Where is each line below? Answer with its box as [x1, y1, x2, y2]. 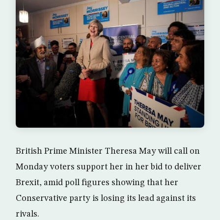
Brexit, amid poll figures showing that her [16, 178, 178, 188]
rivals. [16, 210, 39, 219]
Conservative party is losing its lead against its [16, 194, 196, 203]
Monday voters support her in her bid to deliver [16, 163, 201, 172]
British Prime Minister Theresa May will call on [16, 147, 200, 156]
